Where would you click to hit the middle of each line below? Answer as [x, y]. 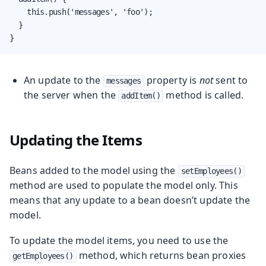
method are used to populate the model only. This [124, 185]
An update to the [64, 80]
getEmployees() [43, 256]
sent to [231, 80]
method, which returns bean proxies [161, 255]
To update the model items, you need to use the [119, 240]
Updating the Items [76, 140]
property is [172, 80]
